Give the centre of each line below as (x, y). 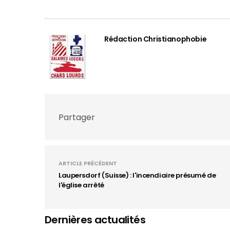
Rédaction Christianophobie (156, 39)
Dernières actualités (95, 220)
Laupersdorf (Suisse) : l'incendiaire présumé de (137, 175)
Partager (77, 117)
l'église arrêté (81, 185)
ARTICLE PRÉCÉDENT (88, 163)
